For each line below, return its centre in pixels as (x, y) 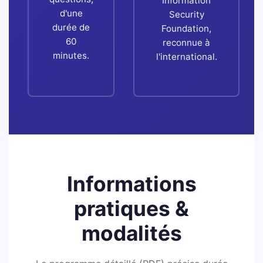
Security (186, 14)
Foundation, (186, 28)
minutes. (71, 55)
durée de (71, 27)
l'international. (186, 56)
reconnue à (186, 42)
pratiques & (131, 208)
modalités (131, 233)
